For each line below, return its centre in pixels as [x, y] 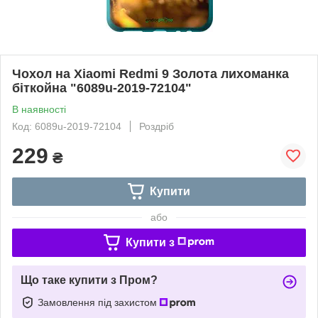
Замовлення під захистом [99, 302]
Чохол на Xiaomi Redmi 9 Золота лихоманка [150, 73]
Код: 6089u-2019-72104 [67, 126]
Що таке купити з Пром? [89, 280]
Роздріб [157, 126]
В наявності [39, 109]
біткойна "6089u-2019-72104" [102, 88]
